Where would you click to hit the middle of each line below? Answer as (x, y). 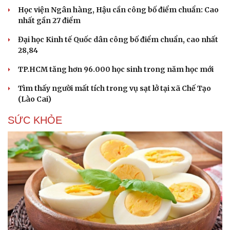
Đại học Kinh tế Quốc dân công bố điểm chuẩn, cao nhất (118, 40)
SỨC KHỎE (35, 120)
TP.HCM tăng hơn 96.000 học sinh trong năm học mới (116, 70)
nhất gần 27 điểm (49, 21)
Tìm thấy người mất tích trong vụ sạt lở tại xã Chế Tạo (114, 89)
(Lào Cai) (35, 99)
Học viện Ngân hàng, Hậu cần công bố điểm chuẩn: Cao (118, 10)
